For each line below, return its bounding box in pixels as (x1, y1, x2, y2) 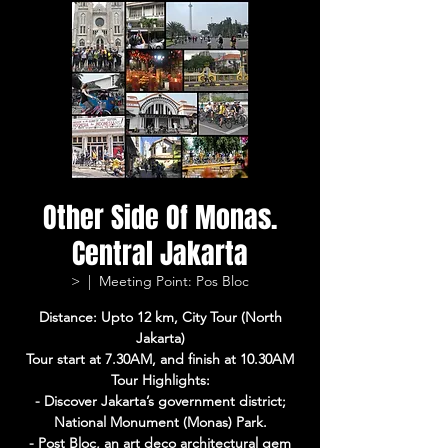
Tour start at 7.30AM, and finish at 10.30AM (26, 350, 294, 368)
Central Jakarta (72, 233, 248, 274)
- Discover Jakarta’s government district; (34, 392, 286, 410)
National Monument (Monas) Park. (53, 413, 267, 431)
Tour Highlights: (110, 371, 210, 389)
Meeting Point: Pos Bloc (99, 272, 249, 290)
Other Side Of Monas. (43, 197, 277, 238)
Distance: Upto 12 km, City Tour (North (38, 308, 282, 326)
